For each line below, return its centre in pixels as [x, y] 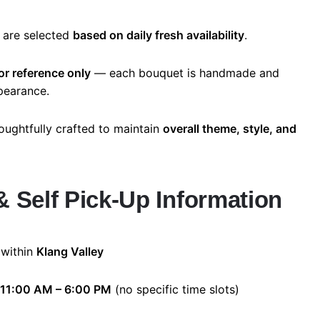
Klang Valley [70, 252]
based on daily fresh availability [159, 35]
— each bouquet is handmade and [185, 73]
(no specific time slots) [175, 290]
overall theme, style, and [230, 129]
